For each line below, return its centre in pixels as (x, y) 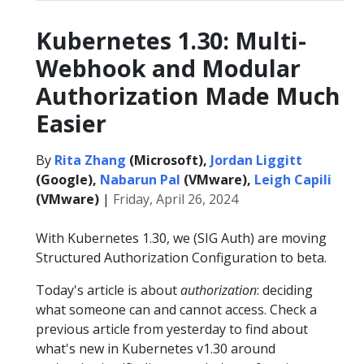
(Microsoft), (168, 160)
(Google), (68, 180)
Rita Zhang (90, 160)
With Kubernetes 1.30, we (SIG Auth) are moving (181, 238)
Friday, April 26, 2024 (175, 199)
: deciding (285, 290)
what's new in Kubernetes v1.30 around (156, 349)
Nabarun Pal (140, 180)
